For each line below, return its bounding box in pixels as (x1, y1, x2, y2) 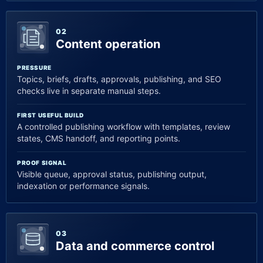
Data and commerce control (56, 239, 214, 253)
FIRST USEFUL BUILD (17, 112, 84, 119)
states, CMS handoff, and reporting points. (17, 133, 180, 143)
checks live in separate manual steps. (17, 86, 161, 96)
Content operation (56, 37, 160, 51)
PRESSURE (17, 64, 52, 71)
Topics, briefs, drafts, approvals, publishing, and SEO (17, 74, 221, 84)
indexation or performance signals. (17, 181, 150, 191)
